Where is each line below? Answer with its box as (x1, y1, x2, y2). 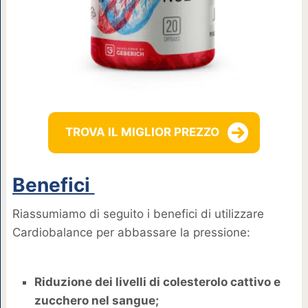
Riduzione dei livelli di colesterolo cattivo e (34, 275, 280, 289)
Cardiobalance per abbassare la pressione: (12, 225, 250, 239)
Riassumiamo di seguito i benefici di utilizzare (12, 206, 264, 221)
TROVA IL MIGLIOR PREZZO (65, 125, 219, 140)
